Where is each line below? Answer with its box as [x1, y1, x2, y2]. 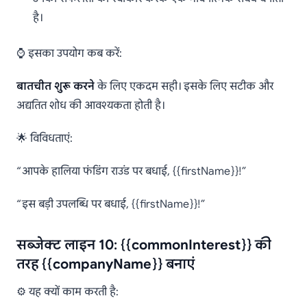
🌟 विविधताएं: [16, 132, 73, 146]
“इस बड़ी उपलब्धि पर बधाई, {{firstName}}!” [16, 197, 205, 212]
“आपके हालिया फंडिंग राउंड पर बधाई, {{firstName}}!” [16, 164, 246, 179]
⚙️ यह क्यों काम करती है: [16, 285, 119, 299]
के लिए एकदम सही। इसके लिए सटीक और [95, 79, 273, 94]
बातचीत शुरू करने [16, 79, 95, 94]
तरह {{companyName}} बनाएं [16, 256, 195, 273]
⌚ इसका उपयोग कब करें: [16, 47, 122, 61]
